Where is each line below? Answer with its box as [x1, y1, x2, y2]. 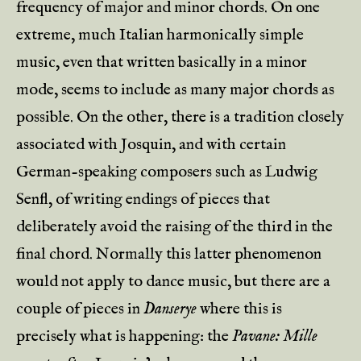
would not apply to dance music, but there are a [16, 272, 330, 292]
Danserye [143, 299, 197, 319]
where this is [197, 299, 282, 319]
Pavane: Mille [232, 326, 317, 346]
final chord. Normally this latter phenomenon [16, 244, 322, 264]
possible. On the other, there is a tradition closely [16, 107, 344, 127]
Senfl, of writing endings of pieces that [16, 189, 270, 210]
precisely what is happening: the [16, 326, 232, 346]
